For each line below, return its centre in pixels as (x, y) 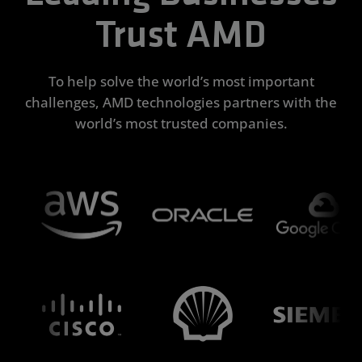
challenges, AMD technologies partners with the (181, 102)
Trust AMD (181, 37)
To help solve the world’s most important (181, 81)
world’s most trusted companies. (181, 123)
